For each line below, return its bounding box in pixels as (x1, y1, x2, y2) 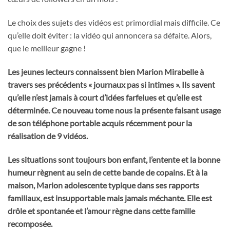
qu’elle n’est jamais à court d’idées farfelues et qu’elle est (8, 92, 202, 102)
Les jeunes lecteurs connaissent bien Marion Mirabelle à (8, 66, 204, 76)
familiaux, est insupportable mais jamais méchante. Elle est (8, 193, 212, 203)
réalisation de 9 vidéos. (8, 130, 88, 141)
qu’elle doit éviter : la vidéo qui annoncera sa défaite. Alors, (8, 30, 212, 40)
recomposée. (8, 218, 52, 228)
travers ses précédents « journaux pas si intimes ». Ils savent (8, 79, 215, 89)
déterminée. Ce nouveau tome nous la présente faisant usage (8, 105, 221, 115)
